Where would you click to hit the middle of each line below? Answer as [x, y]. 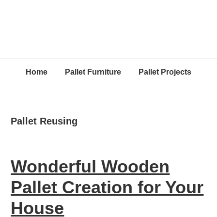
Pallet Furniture [93, 72]
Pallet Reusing [44, 121]
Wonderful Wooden [90, 166]
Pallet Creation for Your [107, 187]
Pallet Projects [165, 72]
